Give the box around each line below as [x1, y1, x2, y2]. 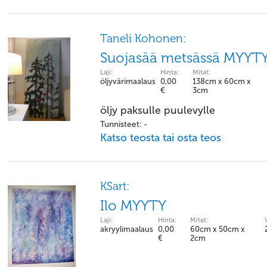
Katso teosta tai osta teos [100, 131, 221, 144]
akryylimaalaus [100, 225, 153, 234]
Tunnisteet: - [100, 119, 147, 129]
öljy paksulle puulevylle [100, 104, 215, 117]
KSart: [100, 179, 129, 193]
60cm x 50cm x [190, 225, 245, 234]
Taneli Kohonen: [100, 32, 186, 45]
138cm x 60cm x [193, 77, 251, 86]
